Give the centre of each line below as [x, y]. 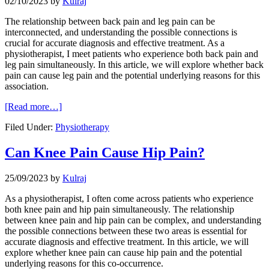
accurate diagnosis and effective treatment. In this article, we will [127, 241]
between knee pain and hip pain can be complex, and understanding [133, 220]
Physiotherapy [82, 127]
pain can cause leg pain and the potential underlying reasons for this [132, 76]
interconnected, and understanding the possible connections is [121, 32]
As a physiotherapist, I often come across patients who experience [129, 198]
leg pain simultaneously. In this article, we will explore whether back [134, 65]
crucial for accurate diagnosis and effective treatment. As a [115, 43]
